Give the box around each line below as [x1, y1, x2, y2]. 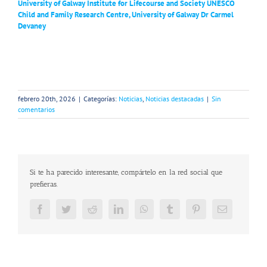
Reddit [97, 203, 122, 213]
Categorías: [83, 94, 119, 103]
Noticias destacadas [145, 94, 204, 103]
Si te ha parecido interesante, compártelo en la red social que [30, 167, 222, 176]
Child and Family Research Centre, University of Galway [18, 9, 199, 20]
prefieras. [30, 179, 58, 188]
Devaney [18, 20, 46, 31]
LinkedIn [123, 203, 157, 213]
